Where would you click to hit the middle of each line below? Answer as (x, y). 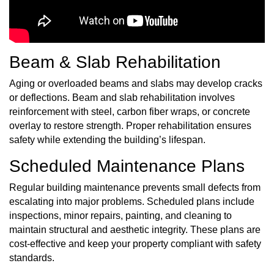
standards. (32, 258)
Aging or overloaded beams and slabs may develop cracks (136, 84)
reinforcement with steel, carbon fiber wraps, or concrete (130, 112)
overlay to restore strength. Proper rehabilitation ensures (130, 126)
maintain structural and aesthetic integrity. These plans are (135, 230)
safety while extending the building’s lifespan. (107, 140)
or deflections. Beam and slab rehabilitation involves (122, 98)
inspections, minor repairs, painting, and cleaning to (120, 216)
